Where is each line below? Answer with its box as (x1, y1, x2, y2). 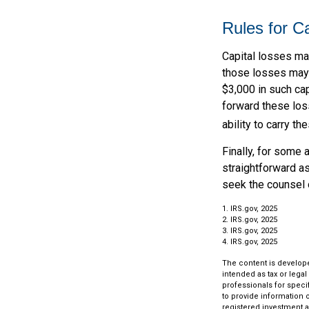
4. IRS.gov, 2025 (222, 237, 277, 247)
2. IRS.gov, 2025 (222, 215, 277, 225)
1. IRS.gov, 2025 (222, 204, 277, 214)
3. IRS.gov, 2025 (222, 226, 277, 236)
